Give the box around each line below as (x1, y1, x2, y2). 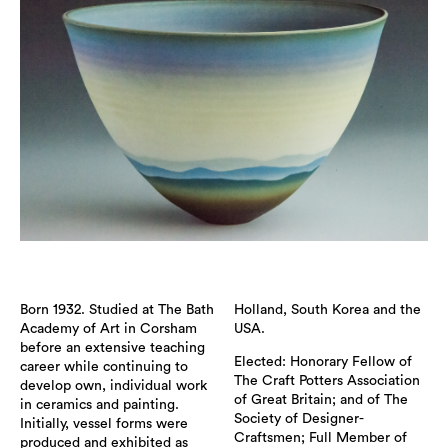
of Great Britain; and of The (234, 392, 408, 407)
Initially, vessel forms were (20, 416, 188, 431)
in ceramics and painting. (20, 397, 179, 412)
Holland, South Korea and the (234, 302, 421, 317)
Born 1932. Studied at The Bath (20, 302, 214, 317)
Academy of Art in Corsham (20, 321, 197, 336)
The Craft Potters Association (234, 373, 420, 388)
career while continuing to (20, 359, 188, 374)
